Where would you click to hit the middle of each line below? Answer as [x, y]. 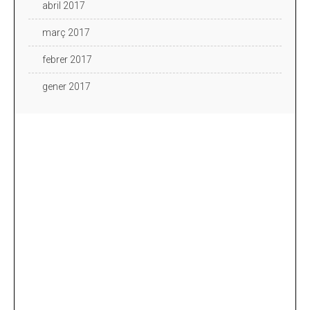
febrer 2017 [67, 59]
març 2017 [66, 32]
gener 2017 [66, 86]
